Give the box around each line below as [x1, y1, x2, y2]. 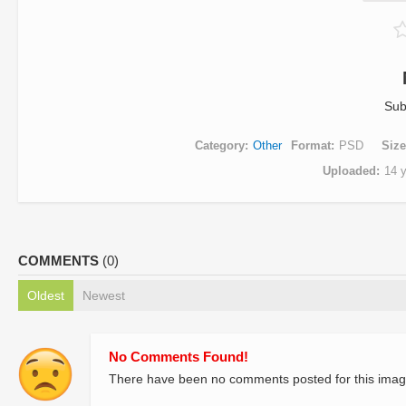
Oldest [27, 288, 64, 303]
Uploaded [322, 164, 376, 178]
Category [194, 139, 245, 152]
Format [290, 139, 331, 152]
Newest [82, 288, 125, 303]
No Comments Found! [109, 349, 248, 364]
